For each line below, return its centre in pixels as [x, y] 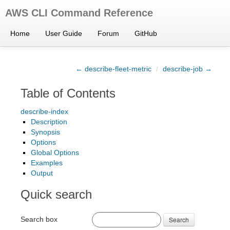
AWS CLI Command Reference [79, 13]
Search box [39, 219]
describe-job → [187, 69]
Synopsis [45, 132]
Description [49, 122]
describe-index [44, 111]
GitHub [146, 33]
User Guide [64, 33]
